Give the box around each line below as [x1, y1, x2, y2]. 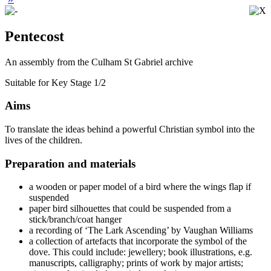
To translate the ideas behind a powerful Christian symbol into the [5, 123, 255, 134]
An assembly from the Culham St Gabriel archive [5, 56, 193, 67]
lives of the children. [5, 134, 85, 145]
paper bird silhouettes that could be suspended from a [29, 203, 231, 214]
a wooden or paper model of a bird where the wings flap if [29, 181, 251, 192]
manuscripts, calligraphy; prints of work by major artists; [29, 258, 243, 269]
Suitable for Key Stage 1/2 [5, 77, 106, 88]
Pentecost [5, 28, 64, 44]
